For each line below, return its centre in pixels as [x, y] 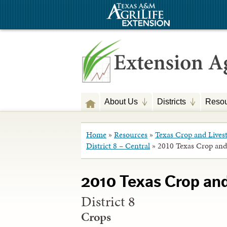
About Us [121, 101]
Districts [172, 101]
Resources [131, 135]
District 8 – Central [118, 146]
